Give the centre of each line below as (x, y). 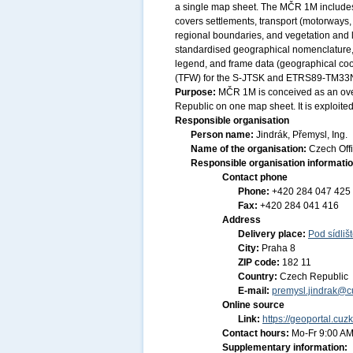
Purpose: (197, 92)
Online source (253, 305)
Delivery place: (273, 234)
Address (242, 220)
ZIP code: (260, 262)
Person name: (223, 135)
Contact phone (255, 177)
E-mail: (255, 291)
